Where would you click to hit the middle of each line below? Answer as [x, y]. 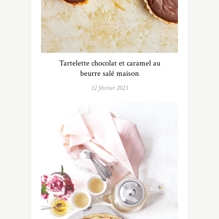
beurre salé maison [109, 73]
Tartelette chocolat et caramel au [109, 63]
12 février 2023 [109, 88]
